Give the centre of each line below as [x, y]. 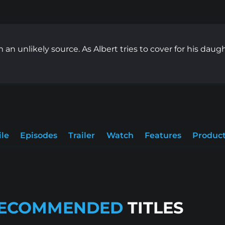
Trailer [82, 136]
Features [163, 136]
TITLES [153, 208]
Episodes [38, 136]
